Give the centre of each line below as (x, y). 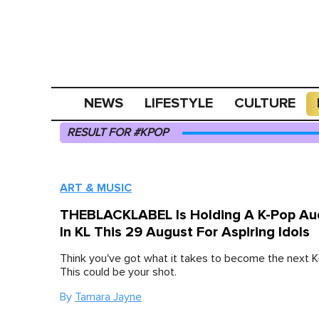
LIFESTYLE (179, 103)
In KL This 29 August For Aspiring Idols (185, 232)
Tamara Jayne (108, 297)
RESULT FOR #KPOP (117, 132)
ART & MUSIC (96, 188)
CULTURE (265, 103)
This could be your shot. (118, 272)
